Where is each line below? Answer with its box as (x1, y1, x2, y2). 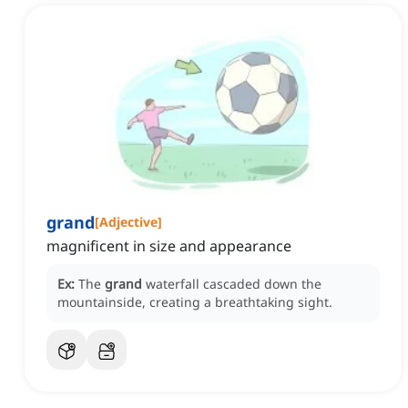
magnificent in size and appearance (46, 236, 291, 257)
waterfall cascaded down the (146, 275, 321, 293)
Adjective (99, 213, 158, 231)
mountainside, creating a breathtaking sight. (57, 293, 332, 311)
